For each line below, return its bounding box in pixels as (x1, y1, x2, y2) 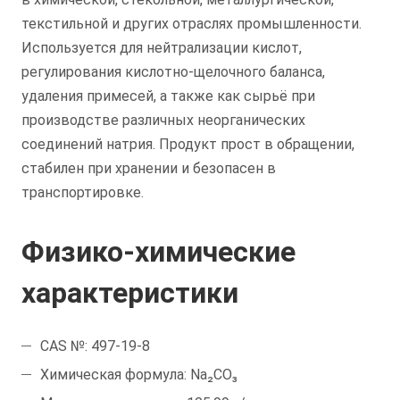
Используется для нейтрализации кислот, (21, 38, 302, 56)
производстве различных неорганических (21, 111, 305, 129)
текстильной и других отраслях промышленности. (21, 14, 362, 32)
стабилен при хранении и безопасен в (21, 159, 276, 177)
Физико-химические (21, 234, 296, 269)
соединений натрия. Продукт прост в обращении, (21, 135, 354, 153)
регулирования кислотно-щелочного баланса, (21, 62, 325, 80)
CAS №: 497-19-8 (40, 337, 150, 354)
